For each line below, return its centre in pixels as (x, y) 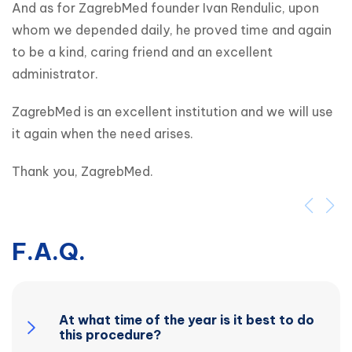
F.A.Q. (49, 251)
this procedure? (110, 334)
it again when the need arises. (103, 133)
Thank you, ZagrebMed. (82, 171)
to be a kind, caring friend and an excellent (142, 51)
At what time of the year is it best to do (187, 319)
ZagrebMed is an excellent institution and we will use (172, 111)
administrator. (55, 73)
